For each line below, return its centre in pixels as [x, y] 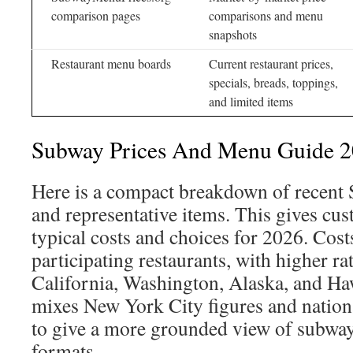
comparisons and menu [266, 15]
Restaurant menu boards [111, 63]
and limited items [251, 101]
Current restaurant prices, [271, 63]
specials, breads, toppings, [273, 82]
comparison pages [96, 15]
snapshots [233, 34]
